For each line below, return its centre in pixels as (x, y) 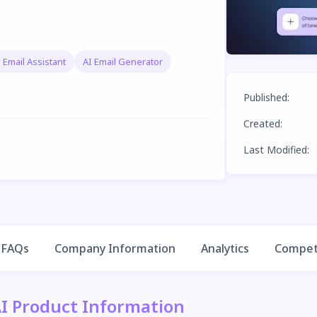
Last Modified (275, 150)
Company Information (115, 248)
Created (261, 124)
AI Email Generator (123, 61)
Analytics (225, 248)
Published (265, 98)
